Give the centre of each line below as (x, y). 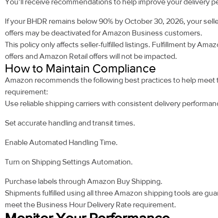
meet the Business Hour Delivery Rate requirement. (91, 205)
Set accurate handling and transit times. (70, 123)
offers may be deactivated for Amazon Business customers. (104, 33)
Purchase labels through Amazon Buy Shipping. (84, 182)
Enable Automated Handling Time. (61, 143)
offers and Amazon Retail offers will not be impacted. (91, 56)
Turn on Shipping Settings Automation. (69, 162)
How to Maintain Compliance (81, 69)
